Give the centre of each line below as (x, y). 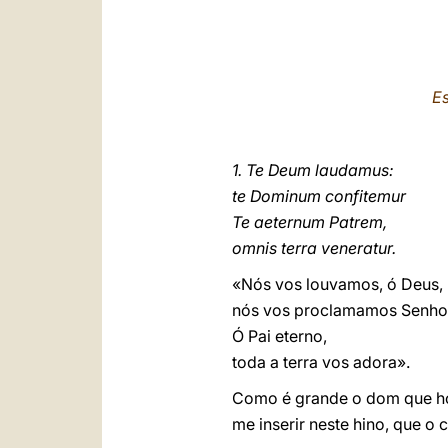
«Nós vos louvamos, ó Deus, (337, 284)
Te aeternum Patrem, (311, 222)
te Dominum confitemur (321, 196)
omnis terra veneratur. (314, 248)
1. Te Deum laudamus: (315, 170)
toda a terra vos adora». (323, 362)
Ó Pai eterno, (279, 336)
